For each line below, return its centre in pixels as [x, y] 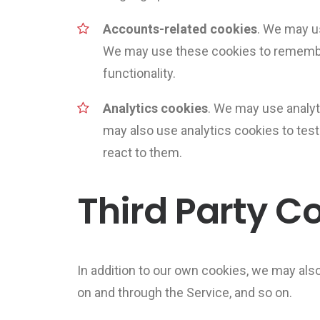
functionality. [139, 73]
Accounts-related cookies [180, 29]
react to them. [142, 152]
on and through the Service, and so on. [185, 292]
